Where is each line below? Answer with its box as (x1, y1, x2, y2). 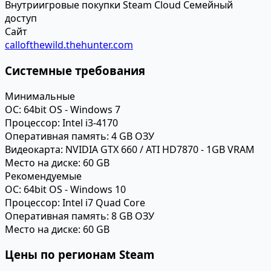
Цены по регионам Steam (5, 247, 154, 263)
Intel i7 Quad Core (60, 195, 145, 209)
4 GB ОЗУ (109, 129, 154, 143)
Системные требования (5, 62, 145, 78)
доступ (5, 11, 37, 25)
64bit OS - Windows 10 (21, 182, 126, 196)
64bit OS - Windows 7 (21, 102, 120, 116)
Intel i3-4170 (60, 116, 118, 129)
